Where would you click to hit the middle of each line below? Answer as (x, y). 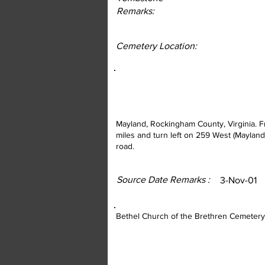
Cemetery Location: (156, 46)
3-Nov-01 (238, 180)
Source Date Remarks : (163, 180)
